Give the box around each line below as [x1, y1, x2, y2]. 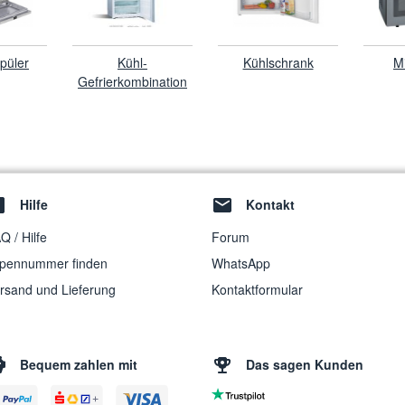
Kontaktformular [212, 280, 303, 299]
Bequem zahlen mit [20, 355, 137, 374]
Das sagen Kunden [246, 355, 363, 374]
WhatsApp [212, 254, 270, 273]
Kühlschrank [242, 53, 314, 71]
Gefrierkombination [78, 72, 187, 90]
